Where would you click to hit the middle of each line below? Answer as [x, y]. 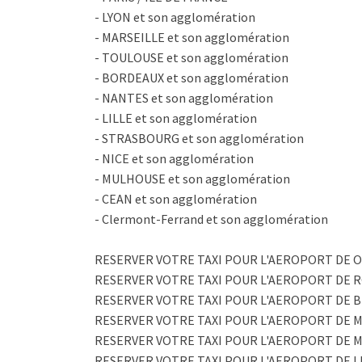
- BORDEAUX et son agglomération [192, 78]
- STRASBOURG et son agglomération [199, 139]
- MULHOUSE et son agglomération [192, 179]
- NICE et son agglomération [174, 159]
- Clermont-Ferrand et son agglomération [211, 219]
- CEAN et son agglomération [176, 199]
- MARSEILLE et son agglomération [192, 38]
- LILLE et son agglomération [176, 118]
